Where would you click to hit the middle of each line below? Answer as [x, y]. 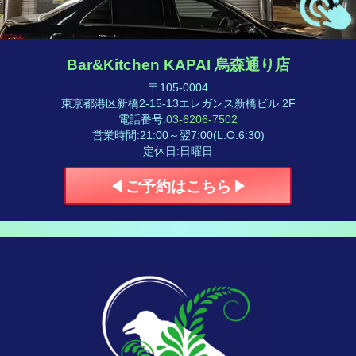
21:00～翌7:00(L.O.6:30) [202, 135]
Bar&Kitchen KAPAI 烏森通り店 [178, 65]
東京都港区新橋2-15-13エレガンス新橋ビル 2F [178, 103]
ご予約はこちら [178, 186]
